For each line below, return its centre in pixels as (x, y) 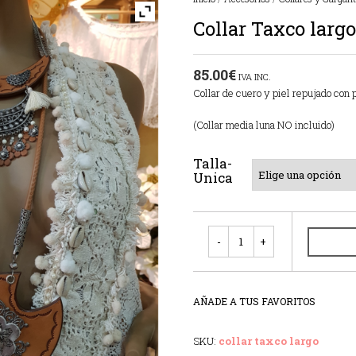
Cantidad (227, 232)
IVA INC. (254, 77)
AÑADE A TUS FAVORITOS (254, 302)
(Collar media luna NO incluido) (263, 125)
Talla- (212, 164)
